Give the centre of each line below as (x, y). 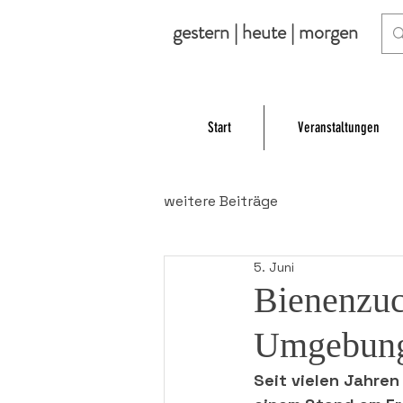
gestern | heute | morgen (265, 32)
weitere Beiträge (221, 201)
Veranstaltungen (338, 127)
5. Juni (274, 267)
